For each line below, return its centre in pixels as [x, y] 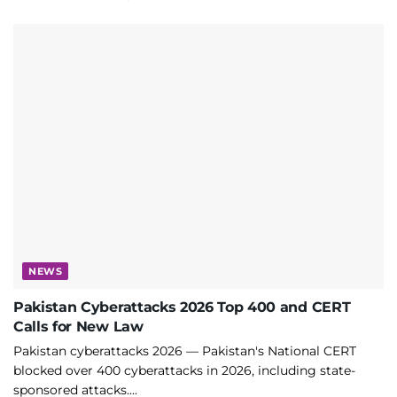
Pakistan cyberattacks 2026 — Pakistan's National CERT [185, 350]
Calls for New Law [78, 326]
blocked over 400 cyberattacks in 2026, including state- [184, 370]
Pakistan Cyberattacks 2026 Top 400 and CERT [182, 307]
